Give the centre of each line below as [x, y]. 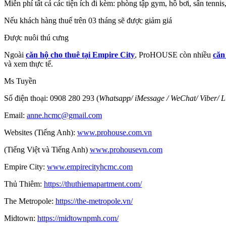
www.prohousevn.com [126, 149]
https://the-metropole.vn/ [94, 201]
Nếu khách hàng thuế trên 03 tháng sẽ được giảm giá [88, 20]
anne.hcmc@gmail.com [64, 115]
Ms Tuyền [20, 81]
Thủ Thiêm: [24, 184]
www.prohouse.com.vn [115, 132]
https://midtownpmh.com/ [78, 218]
